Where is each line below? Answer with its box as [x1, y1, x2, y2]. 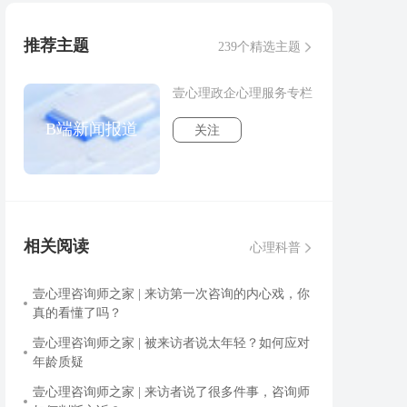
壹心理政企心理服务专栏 [173, 86, 313, 100]
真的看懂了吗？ [33, 306, 122, 320]
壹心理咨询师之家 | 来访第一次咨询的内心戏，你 [33, 287, 310, 301]
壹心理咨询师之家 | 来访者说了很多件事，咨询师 [33, 385, 310, 399]
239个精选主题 [218, 40, 301, 54]
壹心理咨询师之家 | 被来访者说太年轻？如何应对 [33, 336, 310, 350]
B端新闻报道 [45, 120, 138, 138]
